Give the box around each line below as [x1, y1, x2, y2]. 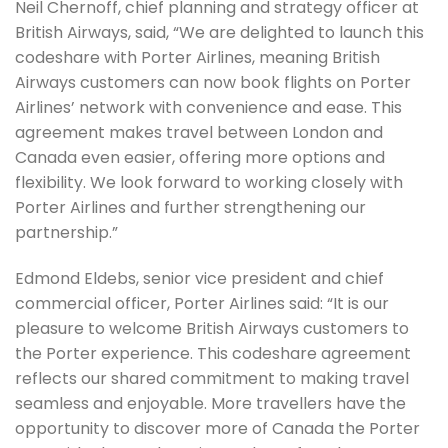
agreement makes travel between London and [15, 120, 383, 144]
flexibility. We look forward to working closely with [15, 170, 403, 194]
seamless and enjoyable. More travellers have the [15, 391, 406, 415]
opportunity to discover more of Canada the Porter [15, 416, 420, 440]
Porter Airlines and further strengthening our [15, 195, 366, 219]
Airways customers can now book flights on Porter [15, 70, 411, 94]
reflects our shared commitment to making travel [15, 366, 409, 390]
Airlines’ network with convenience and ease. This [15, 95, 402, 119]
